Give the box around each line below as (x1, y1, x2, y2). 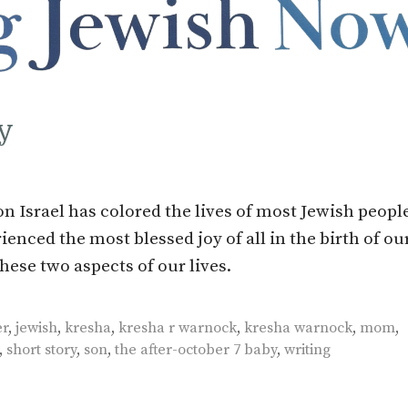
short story (6, 340, 76, 359)
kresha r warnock (117, 318, 237, 337)
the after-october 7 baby (115, 340, 277, 359)
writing (284, 340, 331, 359)
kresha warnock (243, 318, 352, 337)
